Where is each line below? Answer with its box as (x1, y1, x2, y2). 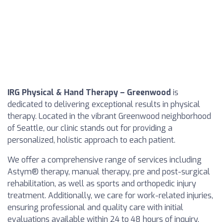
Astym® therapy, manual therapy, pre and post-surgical (7, 166, 210, 177)
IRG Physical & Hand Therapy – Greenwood (7, 87, 171, 98)
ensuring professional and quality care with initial (7, 202, 183, 213)
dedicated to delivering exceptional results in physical (7, 99, 200, 110)
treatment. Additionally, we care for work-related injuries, (7, 190, 213, 201)
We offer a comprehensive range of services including (7, 155, 202, 165)
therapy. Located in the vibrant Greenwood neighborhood (7, 111, 211, 121)
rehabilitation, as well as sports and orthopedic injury (7, 178, 196, 189)
